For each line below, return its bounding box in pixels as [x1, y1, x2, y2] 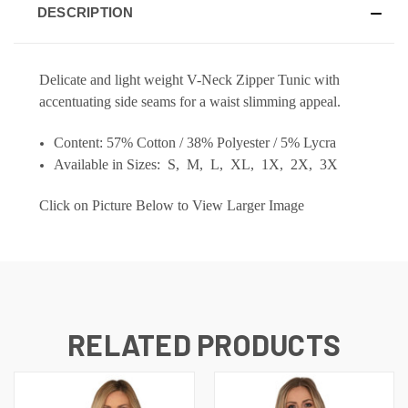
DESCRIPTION [36, 4, 134, 20]
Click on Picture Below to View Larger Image [39, 197, 304, 213]
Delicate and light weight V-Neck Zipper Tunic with [39, 71, 340, 87]
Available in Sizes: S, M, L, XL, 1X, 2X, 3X [54, 156, 339, 172]
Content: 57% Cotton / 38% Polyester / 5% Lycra [54, 134, 337, 150]
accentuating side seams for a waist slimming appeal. [39, 93, 341, 109]
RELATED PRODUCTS [67, 326, 341, 362]
